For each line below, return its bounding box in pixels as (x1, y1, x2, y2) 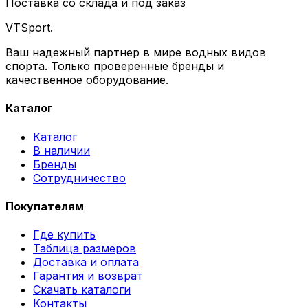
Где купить (33, 228, 96, 242)
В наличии (33, 143, 90, 157)
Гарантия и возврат (33, 269, 143, 283)
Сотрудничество (33, 170, 126, 185)
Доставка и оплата (33, 255, 139, 269)
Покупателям (5, 199, 84, 213)
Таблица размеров (33, 241, 136, 256)
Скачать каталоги (33, 283, 131, 297)
